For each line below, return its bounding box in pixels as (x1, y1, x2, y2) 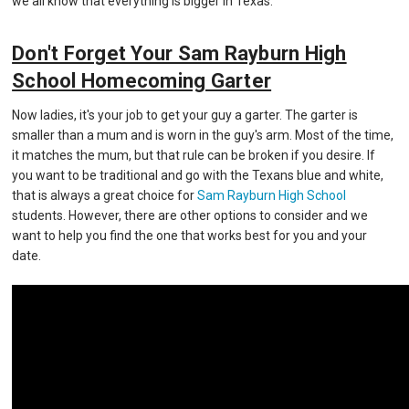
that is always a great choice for (12, 188, 198, 204)
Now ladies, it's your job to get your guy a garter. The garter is (12, 108, 359, 123)
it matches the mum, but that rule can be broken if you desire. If (12, 148, 376, 163)
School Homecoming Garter (12, 69, 272, 93)
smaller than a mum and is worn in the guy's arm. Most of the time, (12, 128, 394, 143)
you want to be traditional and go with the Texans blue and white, (12, 168, 384, 184)
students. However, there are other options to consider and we (12, 208, 369, 224)
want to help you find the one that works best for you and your (12, 228, 368, 244)
